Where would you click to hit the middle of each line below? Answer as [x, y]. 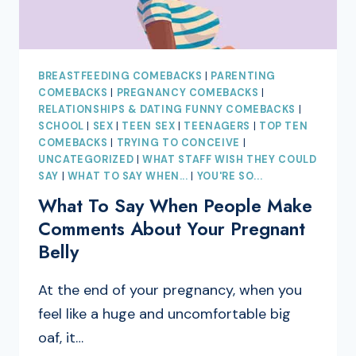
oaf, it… [61, 338]
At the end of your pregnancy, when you [170, 290]
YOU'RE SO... [230, 176]
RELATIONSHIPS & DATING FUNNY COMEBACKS [167, 109]
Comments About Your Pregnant [172, 229]
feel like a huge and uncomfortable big [164, 314]
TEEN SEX [149, 126]
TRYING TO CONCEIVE [178, 143]
